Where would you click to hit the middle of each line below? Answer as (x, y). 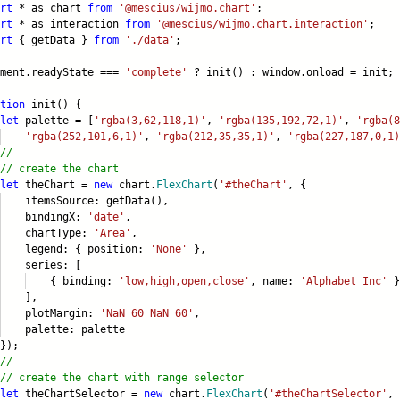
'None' (169, 250)
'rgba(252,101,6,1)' (84, 137)
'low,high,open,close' (184, 282)
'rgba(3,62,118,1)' (150, 121)
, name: (275, 282)
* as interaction (69, 25)
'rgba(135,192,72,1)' (281, 121)
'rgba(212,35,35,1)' (216, 137)
